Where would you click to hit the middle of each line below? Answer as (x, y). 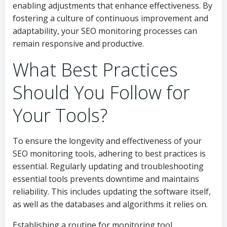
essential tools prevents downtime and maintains (106, 179)
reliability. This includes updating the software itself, (112, 192)
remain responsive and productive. (78, 44)
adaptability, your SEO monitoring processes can (105, 31)
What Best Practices (95, 70)
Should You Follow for (101, 92)
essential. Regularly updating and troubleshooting (108, 166)
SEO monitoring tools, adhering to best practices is (109, 154)
